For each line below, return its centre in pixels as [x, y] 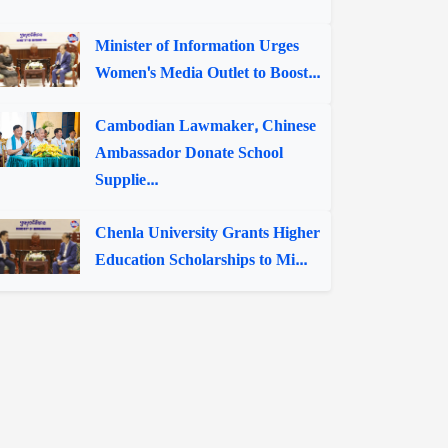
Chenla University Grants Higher [208, 232]
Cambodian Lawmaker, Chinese [206, 125]
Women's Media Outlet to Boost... [208, 72]
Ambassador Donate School [189, 152]
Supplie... [127, 179]
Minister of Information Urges [197, 45]
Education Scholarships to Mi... [201, 259]
